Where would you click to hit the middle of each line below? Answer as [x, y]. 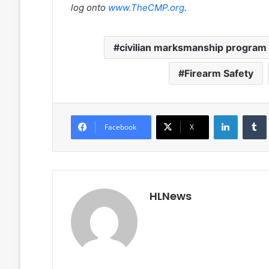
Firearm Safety [219, 74]
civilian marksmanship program [193, 48]
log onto [89, 8]
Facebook [120, 127]
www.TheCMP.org [146, 8]
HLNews [170, 196]
